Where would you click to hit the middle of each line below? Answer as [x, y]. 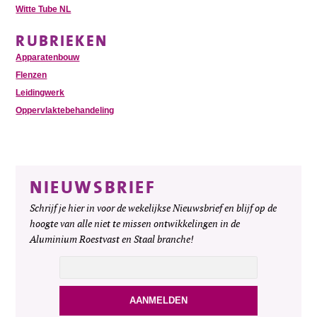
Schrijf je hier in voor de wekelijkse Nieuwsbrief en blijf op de [154, 208]
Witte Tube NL [44, 9]
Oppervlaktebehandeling [65, 110]
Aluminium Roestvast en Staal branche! [112, 239]
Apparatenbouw [48, 57]
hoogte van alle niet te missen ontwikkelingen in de [135, 224]
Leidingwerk [40, 92]
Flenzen [31, 75]
